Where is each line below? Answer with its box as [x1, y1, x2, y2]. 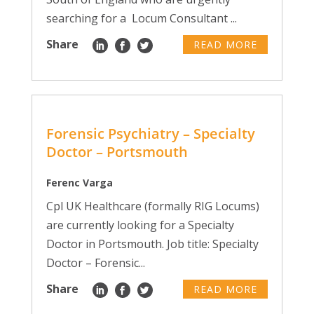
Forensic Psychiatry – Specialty [46, 124, 255, 143]
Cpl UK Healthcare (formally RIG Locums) [46, 198, 259, 214]
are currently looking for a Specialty [46, 217, 234, 233]
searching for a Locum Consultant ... [46, 11, 237, 26]
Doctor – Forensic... [46, 255, 145, 271]
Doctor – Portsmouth [46, 142, 188, 161]
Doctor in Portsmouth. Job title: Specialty [46, 236, 259, 252]
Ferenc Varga [46, 176, 113, 189]
